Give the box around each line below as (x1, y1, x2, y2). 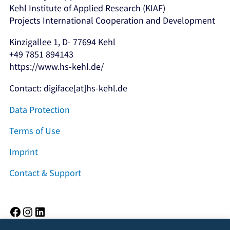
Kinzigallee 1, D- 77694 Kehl (9, 35, 116, 48)
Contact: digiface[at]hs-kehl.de (9, 82, 127, 94)
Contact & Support (9, 166, 81, 179)
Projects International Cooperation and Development (9, 14, 215, 26)
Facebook (21, 197, 27, 213)
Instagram (33, 197, 44, 213)
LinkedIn (46, 197, 52, 213)
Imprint (9, 145, 38, 158)
